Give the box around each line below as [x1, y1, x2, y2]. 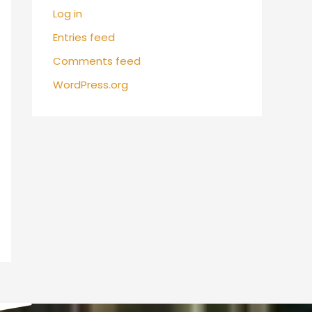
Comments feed [53, 53, 141, 68]
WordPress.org [53, 77, 128, 92]
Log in [53, 6, 82, 22]
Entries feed [53, 30, 115, 45]
